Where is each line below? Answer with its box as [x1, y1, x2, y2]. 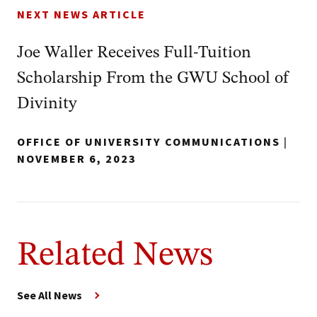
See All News [17, 288, 82, 302]
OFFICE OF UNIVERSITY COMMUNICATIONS [17, 134, 280, 150]
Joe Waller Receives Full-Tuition [17, 45, 251, 62]
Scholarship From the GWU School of [17, 70, 289, 87]
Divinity [17, 96, 77, 113]
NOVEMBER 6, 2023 [17, 151, 137, 167]
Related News [17, 238, 213, 272]
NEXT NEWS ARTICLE [17, 7, 146, 23]
